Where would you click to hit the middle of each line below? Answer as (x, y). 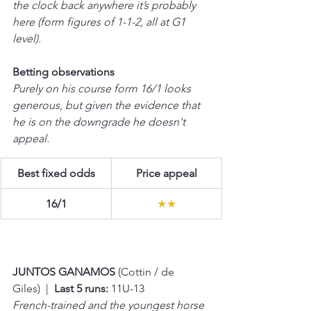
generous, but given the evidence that (108, 105)
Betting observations (64, 72)
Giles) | (33, 288)
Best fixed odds (56, 173)
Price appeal (166, 173)
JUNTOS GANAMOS (65, 271)
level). (27, 38)
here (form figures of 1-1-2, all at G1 (100, 22)
